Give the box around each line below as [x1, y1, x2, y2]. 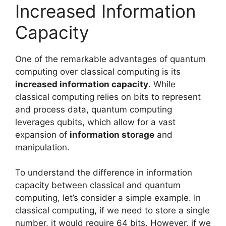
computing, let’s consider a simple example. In [15, 193, 201, 203]
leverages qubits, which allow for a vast [15, 117, 176, 127]
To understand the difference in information [15, 167, 192, 178]
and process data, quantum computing [15, 104, 172, 115]
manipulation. [15, 142, 70, 152]
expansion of [15, 129, 70, 140]
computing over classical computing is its [15, 66, 181, 77]
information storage [70, 129, 154, 140]
